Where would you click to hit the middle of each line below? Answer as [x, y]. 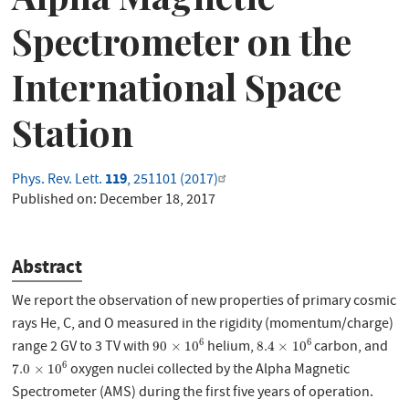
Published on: [56, 200]
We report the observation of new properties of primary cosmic [204, 303]
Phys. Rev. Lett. [59, 180]
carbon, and [350, 348]
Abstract [47, 266]
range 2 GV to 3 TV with [83, 348]
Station [73, 131]
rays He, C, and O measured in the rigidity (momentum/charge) [203, 325]
